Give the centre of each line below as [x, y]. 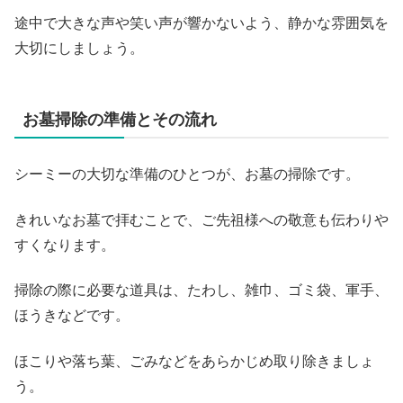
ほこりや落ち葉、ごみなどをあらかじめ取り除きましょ [194, 361]
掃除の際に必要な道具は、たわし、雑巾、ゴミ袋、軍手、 [201, 291]
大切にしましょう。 [79, 49]
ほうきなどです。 [72, 316]
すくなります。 [65, 245]
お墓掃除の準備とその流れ [120, 120]
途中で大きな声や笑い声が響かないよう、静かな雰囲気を [201, 23]
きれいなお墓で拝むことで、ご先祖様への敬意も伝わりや [201, 219]
